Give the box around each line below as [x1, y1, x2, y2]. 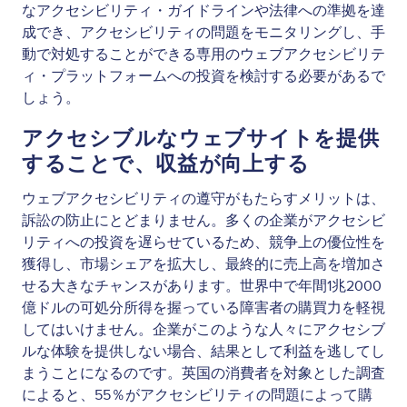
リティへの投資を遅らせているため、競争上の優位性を [22, 233, 385, 252]
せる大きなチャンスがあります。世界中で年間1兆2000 [22, 276, 382, 295]
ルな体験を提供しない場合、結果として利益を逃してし [22, 342, 385, 361]
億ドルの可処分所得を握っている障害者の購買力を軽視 [22, 298, 385, 317]
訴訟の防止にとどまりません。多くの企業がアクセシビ [22, 211, 385, 230]
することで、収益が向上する [22, 150, 310, 178]
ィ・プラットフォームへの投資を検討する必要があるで [22, 66, 385, 85]
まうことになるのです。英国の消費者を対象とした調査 [22, 363, 385, 382]
